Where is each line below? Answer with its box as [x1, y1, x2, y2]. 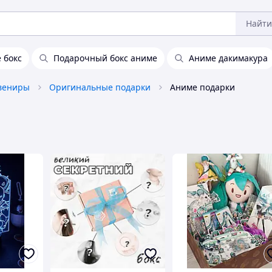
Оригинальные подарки [49, 81, 151, 93]
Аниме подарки [170, 81, 235, 93]
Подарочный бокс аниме [53, 52, 157, 64]
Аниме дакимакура [189, 52, 268, 64]
